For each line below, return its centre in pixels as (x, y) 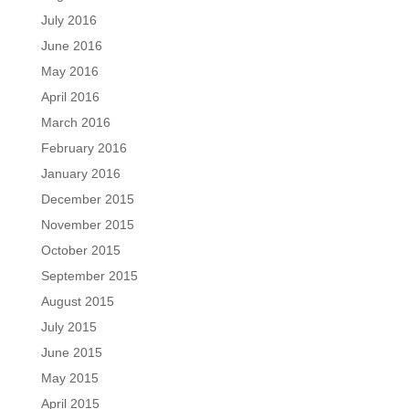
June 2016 (71, 46)
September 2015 (89, 276)
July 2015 (68, 327)
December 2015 (87, 199)
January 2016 (80, 173)
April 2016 (70, 97)
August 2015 (77, 301)
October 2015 (80, 250)
